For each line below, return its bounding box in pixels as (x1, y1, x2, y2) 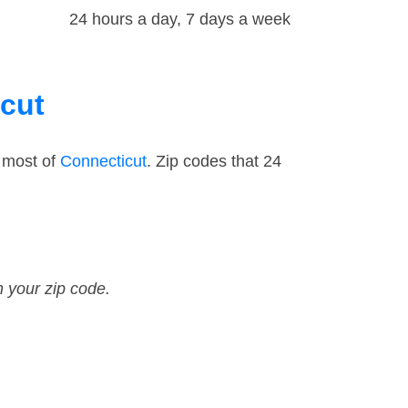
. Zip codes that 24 (147, 152, 281, 171)
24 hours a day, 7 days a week (69, 10, 291, 29)
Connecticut (60, 152, 147, 171)
